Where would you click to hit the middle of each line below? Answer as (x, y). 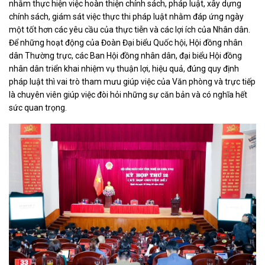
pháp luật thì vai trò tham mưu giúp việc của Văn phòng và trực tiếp (132, 81)
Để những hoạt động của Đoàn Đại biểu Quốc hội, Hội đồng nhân (126, 42)
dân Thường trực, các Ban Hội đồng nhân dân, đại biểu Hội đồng (125, 55)
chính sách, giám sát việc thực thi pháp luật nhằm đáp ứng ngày (126, 16)
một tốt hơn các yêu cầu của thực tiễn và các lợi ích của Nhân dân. (130, 29)
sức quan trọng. (38, 107)
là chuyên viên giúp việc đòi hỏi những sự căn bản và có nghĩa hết (128, 94)
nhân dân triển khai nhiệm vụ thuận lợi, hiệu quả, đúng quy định (124, 68)
